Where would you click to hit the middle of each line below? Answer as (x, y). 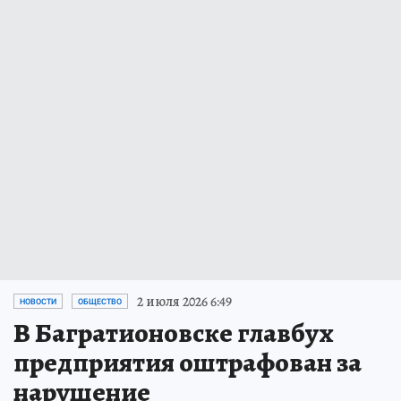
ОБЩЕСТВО (100, 301)
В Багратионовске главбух (174, 333)
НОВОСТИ (38, 301)
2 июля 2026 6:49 (184, 301)
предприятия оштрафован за (188, 362)
